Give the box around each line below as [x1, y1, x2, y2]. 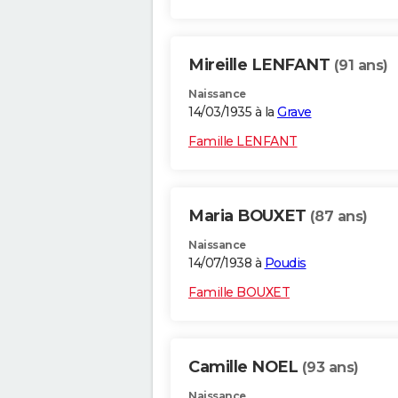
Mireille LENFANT [188, 55, 334, 76]
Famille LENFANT [188, 133, 298, 150]
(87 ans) [309, 208, 368, 226]
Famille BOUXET [188, 284, 290, 301]
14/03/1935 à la [188, 104, 277, 121]
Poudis [264, 255, 306, 272]
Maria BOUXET [188, 206, 310, 227]
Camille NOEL [188, 357, 302, 378]
